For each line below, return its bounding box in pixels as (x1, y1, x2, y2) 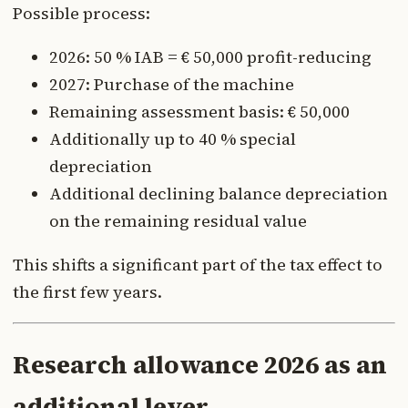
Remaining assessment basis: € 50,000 (49, 99, 350, 123)
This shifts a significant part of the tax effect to (13, 252, 382, 276)
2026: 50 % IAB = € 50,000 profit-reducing (49, 45, 372, 68)
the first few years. (13, 280, 162, 303)
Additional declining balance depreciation (49, 181, 388, 205)
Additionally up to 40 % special (49, 127, 296, 150)
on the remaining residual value (49, 209, 307, 232)
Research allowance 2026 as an (13, 347, 387, 382)
